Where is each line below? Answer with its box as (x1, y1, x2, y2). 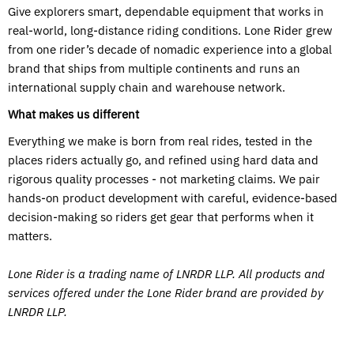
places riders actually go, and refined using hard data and (8, 153, 318, 168)
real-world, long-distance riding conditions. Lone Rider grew (8, 23, 333, 38)
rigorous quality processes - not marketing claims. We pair (8, 171, 320, 186)
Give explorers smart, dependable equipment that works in (8, 4, 324, 19)
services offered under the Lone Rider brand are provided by (8, 285, 323, 300)
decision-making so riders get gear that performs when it (8, 209, 314, 224)
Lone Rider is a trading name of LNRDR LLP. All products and (8, 266, 325, 281)
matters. (8, 228, 52, 243)
